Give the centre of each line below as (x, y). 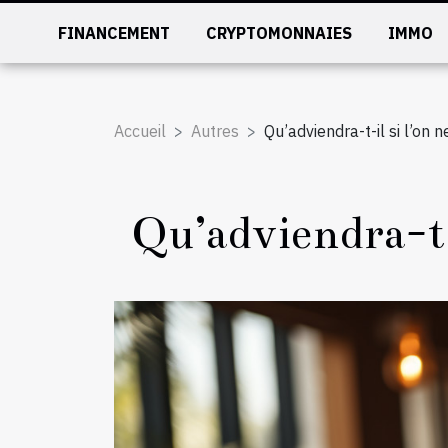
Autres (215, 131)
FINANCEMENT (114, 33)
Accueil (140, 131)
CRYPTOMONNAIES (279, 33)
